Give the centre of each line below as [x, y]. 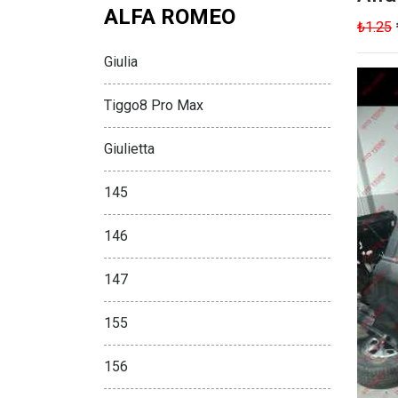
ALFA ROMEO [170, 17]
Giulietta [129, 149]
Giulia [121, 62]
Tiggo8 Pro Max [154, 105]
